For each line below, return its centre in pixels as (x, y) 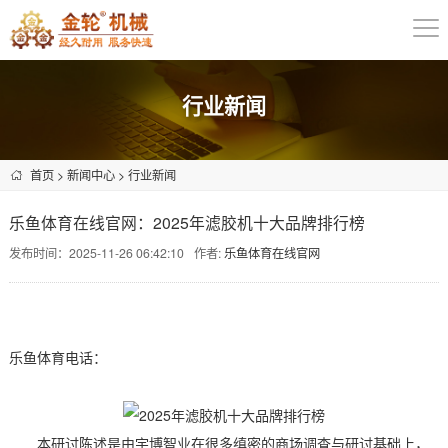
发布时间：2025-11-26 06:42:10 (96, 252)
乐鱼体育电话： (57, 356)
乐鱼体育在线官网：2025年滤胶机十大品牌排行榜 (186, 221)
